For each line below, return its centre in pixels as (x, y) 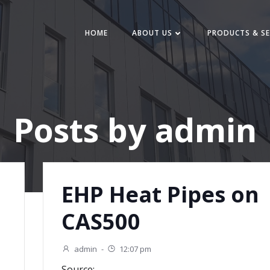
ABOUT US (152, 33)
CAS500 (101, 221)
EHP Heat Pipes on (160, 194)
